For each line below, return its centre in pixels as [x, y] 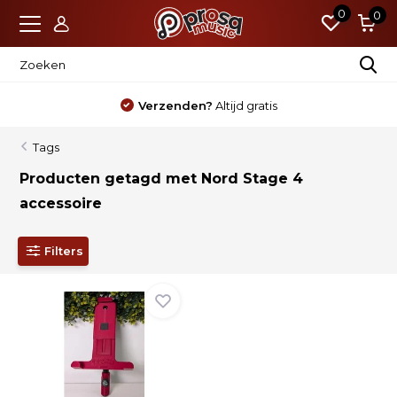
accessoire [61, 203]
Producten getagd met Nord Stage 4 [162, 179]
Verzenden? [175, 105]
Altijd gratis [245, 105]
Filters [64, 250]
